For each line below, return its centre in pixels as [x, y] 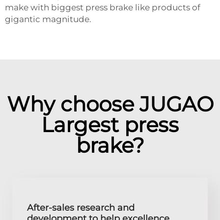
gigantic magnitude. [49, 19]
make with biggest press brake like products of [103, 7]
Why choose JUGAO [110, 104]
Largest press [110, 124]
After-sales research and [81, 207]
